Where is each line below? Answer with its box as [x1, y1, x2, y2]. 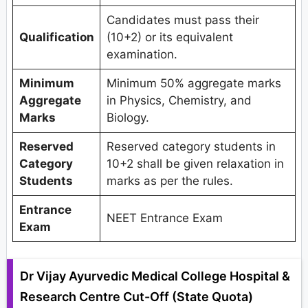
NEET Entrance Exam [106, 210, 223, 225]
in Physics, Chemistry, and [106, 93, 252, 107]
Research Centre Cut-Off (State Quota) [20, 289, 253, 305]
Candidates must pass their [106, 12, 259, 27]
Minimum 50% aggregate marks [106, 76, 281, 90]
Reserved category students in [106, 139, 276, 153]
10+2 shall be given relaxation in [106, 156, 284, 170]
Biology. [106, 110, 149, 124]
